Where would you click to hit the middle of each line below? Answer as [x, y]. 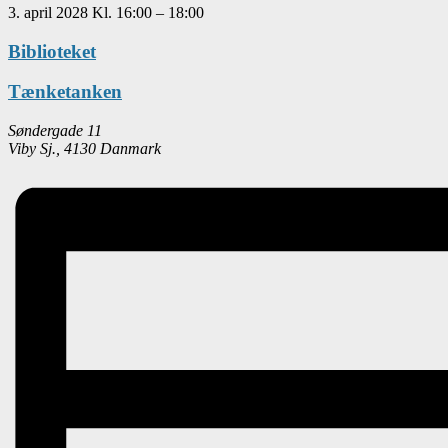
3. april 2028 [50, 12]
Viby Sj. [32, 148]
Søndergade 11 [55, 130]
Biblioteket [52, 51]
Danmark [130, 148]
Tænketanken [65, 92]
